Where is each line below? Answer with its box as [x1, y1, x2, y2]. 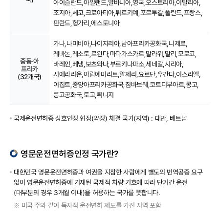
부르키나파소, [109, 59, 146, 68]
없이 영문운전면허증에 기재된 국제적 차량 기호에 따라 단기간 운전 [14, 177, 188, 187]
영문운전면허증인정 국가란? [21, 148, 119, 159]
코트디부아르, [150, 80, 186, 89]
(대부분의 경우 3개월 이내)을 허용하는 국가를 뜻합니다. [14, 188, 160, 197]
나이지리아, [91, 39, 122, 48]
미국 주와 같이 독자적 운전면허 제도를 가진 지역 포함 [21, 200, 161, 210]
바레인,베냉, [53, 59, 86, 68]
